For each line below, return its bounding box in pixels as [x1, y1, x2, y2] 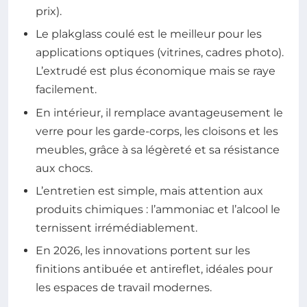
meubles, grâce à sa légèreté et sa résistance [36, 143, 280, 156]
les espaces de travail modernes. [36, 281, 212, 295]
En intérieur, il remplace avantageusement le [36, 106, 283, 119]
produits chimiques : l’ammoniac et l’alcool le [36, 203, 280, 217]
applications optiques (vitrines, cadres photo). [36, 46, 284, 60]
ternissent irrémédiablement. [36, 221, 197, 235]
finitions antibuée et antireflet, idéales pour [36, 262, 273, 276]
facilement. [36, 83, 97, 97]
